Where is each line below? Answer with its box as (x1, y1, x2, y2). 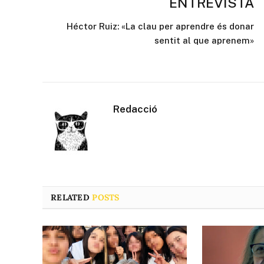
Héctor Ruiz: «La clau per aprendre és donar (67, 21, 254, 31)
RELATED (51, 192, 93, 203)
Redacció (113, 103, 157, 115)
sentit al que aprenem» (154, 35, 254, 45)
